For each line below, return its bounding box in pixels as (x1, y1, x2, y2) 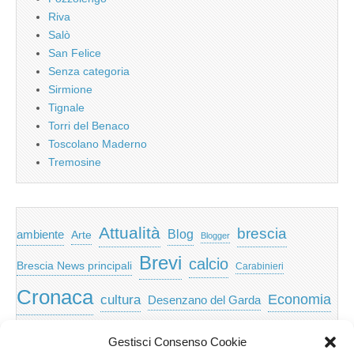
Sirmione (48, 82, 92, 96)
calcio (189, 254, 228, 273)
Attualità (99, 223, 160, 242)
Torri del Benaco (48, 119, 130, 132)
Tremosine (48, 155, 101, 168)
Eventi (63, 320, 106, 338)
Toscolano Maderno (48, 137, 147, 150)
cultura (100, 292, 141, 307)
